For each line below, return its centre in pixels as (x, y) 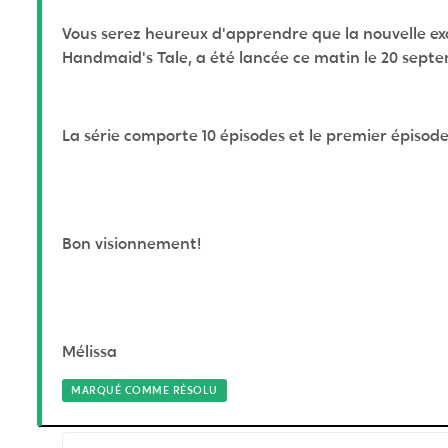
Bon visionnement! (131, 243)
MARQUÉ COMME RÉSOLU (144, 390)
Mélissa (89, 351)
